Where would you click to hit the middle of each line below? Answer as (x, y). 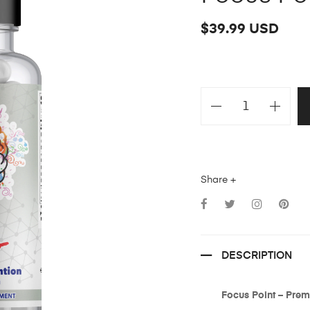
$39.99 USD (239, 29)
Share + (218, 180)
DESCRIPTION (256, 256)
